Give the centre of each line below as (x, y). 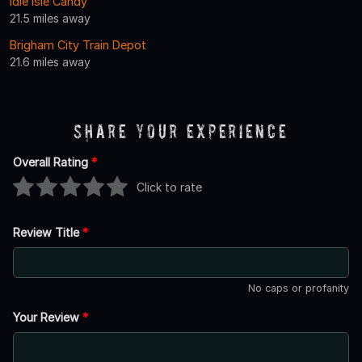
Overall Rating (52, 162)
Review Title (48, 232)
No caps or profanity (299, 288)
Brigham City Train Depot (78, 44)
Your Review (48, 317)
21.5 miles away (50, 18)
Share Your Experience (181, 131)
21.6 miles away (50, 61)
